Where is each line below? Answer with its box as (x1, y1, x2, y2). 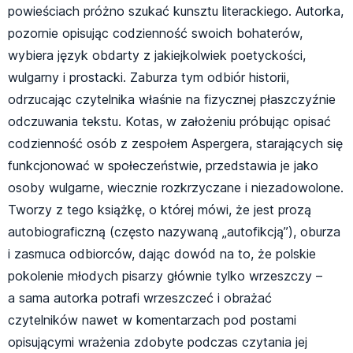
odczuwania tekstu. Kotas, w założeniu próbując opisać (8, 113, 331, 130)
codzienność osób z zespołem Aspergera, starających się (8, 136, 343, 152)
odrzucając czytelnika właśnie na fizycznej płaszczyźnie (8, 91, 336, 108)
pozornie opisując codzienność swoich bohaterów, (8, 25, 303, 42)
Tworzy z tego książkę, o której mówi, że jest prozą (8, 202, 311, 218)
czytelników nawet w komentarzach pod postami (8, 312, 296, 329)
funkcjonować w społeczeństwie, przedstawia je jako (8, 158, 318, 174)
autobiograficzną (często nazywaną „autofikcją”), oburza (8, 224, 340, 240)
